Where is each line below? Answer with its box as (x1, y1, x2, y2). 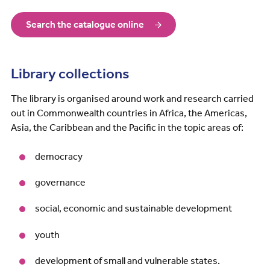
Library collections (10, 65, 129, 82)
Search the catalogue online (25, 19, 144, 30)
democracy (34, 151, 83, 162)
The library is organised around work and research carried (10, 93, 254, 104)
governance (34, 177, 86, 189)
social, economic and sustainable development (34, 202, 232, 215)
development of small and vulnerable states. (34, 254, 220, 266)
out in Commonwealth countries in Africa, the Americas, (10, 107, 247, 119)
